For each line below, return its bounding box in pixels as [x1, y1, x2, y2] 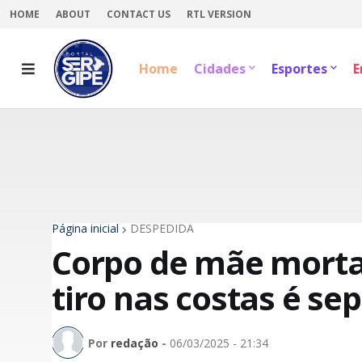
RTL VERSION [187, 7, 251, 21]
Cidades [194, 60, 246, 78]
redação [111, 335, 158, 351]
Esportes [271, 60, 327, 78]
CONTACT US [107, 7, 170, 21]
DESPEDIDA [130, 221, 194, 236]
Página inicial [52, 221, 119, 236]
